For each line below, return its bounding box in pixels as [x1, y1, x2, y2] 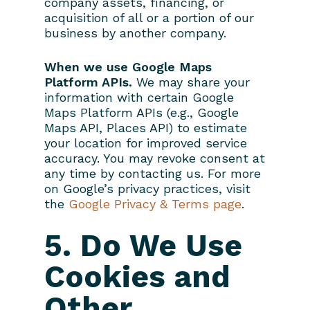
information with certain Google [44, 89, 234, 104]
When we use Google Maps [44, 59, 212, 74]
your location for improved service [44, 135, 247, 150]
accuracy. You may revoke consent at [44, 150, 265, 165]
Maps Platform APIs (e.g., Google [44, 104, 239, 120]
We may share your [132, 74, 250, 89]
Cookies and [44, 258, 230, 295]
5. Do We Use [44, 227, 242, 264]
